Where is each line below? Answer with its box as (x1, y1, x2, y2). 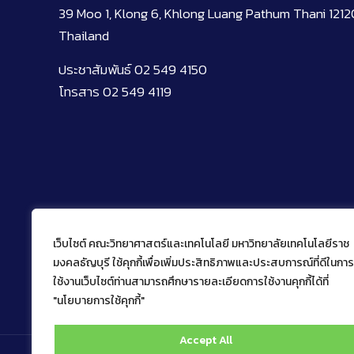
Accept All (179, 332, 232, 348)
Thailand (58, 25, 109, 47)
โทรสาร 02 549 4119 (58, 81, 171, 103)
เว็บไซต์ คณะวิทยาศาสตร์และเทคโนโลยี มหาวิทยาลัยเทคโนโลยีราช (53, 235, 349, 252)
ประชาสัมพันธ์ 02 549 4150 (58, 59, 207, 81)
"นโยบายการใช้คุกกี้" (53, 292, 145, 309)
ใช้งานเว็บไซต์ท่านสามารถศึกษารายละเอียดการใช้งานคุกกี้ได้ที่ (53, 273, 329, 290)
